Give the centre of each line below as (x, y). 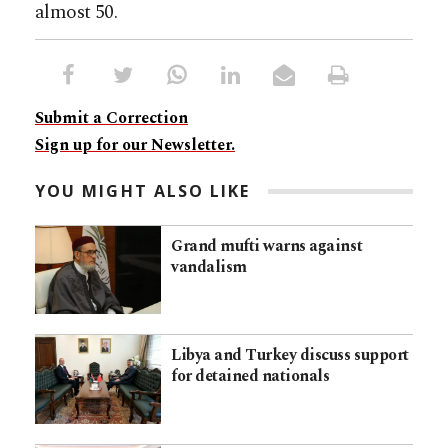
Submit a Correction (111, 118)
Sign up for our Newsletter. (135, 145)
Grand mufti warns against (267, 246)
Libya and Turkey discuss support (290, 355)
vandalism (209, 267)
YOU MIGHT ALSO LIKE (143, 191)
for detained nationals (250, 376)
